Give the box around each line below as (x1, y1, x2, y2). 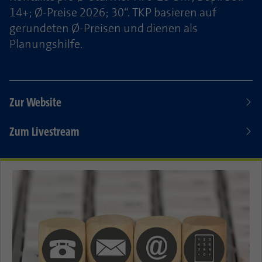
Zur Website (9, 94, 61, 111)
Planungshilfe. (9, 36, 82, 51)
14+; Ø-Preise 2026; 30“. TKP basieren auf (9, 4, 216, 20)
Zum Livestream (9, 123, 80, 140)
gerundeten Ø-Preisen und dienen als (9, 20, 198, 36)
